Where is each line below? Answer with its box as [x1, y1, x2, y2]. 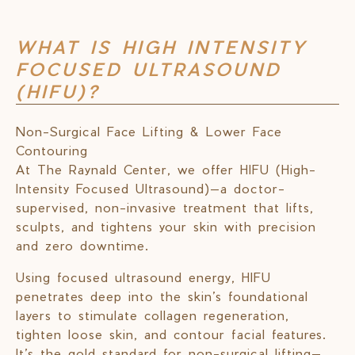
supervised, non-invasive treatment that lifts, [16, 200, 314, 216]
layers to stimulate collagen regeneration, [16, 307, 289, 323]
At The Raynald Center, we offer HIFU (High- [16, 162, 316, 177]
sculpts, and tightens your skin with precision [16, 219, 316, 235]
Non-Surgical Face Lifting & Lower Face [16, 124, 282, 139]
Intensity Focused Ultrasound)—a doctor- [16, 181, 285, 197]
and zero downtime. [16, 238, 149, 254]
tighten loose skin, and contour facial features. [16, 326, 326, 342]
